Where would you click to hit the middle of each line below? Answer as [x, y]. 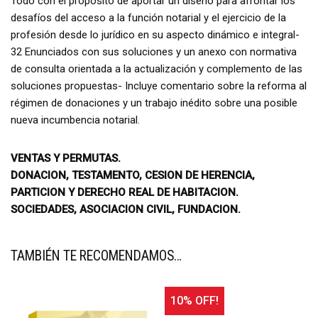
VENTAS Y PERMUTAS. [66, 158]
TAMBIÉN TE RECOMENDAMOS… [96, 256]
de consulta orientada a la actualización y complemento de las [157, 68]
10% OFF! [195, 300]
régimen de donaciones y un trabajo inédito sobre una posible [154, 103]
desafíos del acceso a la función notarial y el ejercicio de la [148, 17]
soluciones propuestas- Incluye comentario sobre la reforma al [159, 86]
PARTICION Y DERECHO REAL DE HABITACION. [125, 192]
